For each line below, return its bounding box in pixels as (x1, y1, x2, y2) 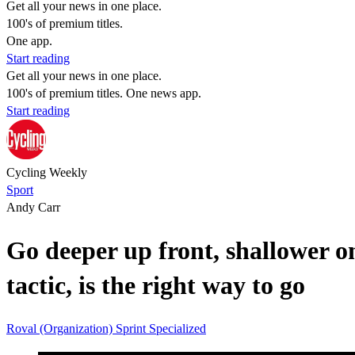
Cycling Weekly (6, 166, 87, 179)
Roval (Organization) (6, 321, 116, 335)
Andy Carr (6, 200, 60, 214)
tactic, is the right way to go (6, 271, 305, 300)
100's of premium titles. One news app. (6, 86, 201, 100)
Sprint (116, 321, 149, 335)
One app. (6, 34, 52, 48)
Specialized (149, 321, 206, 335)
